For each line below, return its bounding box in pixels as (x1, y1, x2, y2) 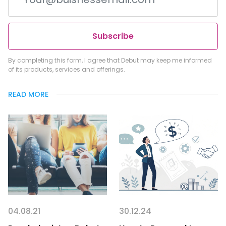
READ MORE (8, 89, 48, 99)
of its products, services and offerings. (8, 65, 125, 74)
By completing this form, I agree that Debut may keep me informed (8, 55, 212, 65)
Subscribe (92, 30, 134, 42)
